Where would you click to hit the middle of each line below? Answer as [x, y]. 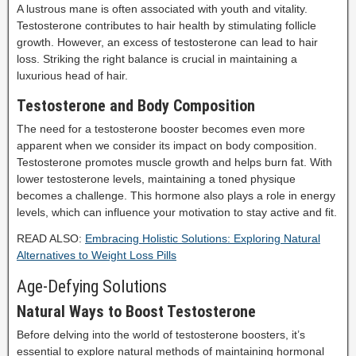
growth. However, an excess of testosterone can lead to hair [167, 42]
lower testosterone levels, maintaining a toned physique [156, 178]
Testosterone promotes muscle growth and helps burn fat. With [174, 162]
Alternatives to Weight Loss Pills [97, 255]
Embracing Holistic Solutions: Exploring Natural [203, 238]
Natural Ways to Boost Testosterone [136, 311]
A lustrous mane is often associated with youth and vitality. [162, 8]
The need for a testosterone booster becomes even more [161, 128]
